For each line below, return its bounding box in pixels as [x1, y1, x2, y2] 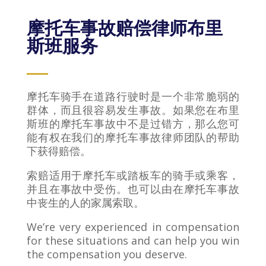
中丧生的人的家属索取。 [26, 195, 144, 210]
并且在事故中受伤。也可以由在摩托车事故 [26, 181, 240, 196]
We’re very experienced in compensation [26, 219, 240, 234]
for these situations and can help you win [26, 233, 240, 248]
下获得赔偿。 [26, 143, 91, 158]
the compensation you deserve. [26, 246, 187, 261]
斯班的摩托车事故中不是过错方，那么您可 [26, 116, 240, 131]
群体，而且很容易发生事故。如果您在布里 [26, 102, 240, 117]
